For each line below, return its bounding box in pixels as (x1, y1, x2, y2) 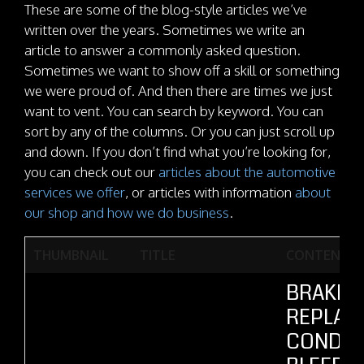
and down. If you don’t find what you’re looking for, (24, 143, 331, 160)
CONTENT (286, 247, 349, 263)
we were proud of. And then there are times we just (24, 82, 332, 99)
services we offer (24, 184, 125, 201)
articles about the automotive (158, 163, 336, 180)
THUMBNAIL (33, 247, 109, 263)
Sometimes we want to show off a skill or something (24, 62, 340, 79)
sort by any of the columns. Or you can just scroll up (24, 123, 335, 140)
